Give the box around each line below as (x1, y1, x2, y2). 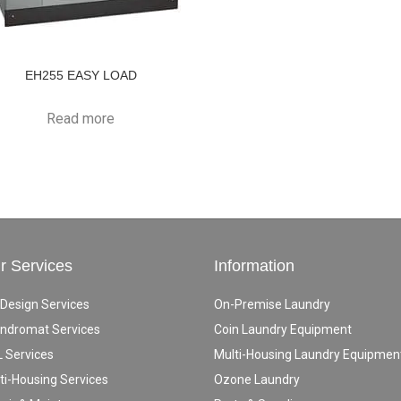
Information (214, 256, 294, 275)
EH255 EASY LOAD (24, 67, 137, 82)
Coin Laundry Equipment (214, 321, 352, 337)
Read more (47, 109, 115, 127)
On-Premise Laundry (214, 296, 330, 311)
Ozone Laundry (214, 371, 300, 387)
